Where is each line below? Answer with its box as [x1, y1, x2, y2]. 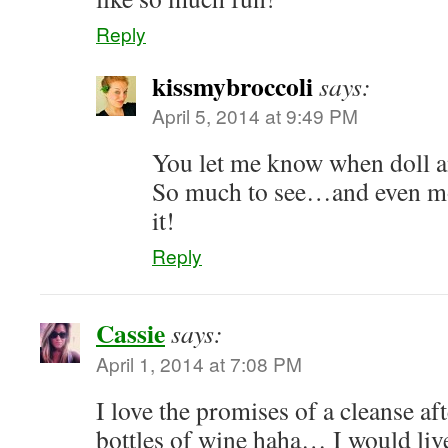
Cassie [96, 314, 165, 352]
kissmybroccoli [152, 67, 313, 105]
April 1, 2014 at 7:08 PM [96, 350, 302, 377]
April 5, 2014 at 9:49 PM [152, 102, 358, 129]
